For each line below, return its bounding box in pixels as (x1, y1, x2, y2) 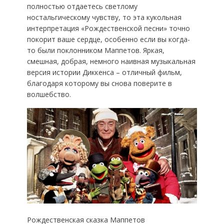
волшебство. (26, 89, 71, 99)
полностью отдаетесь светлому (26, 1, 137, 11)
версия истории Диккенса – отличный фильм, (26, 67, 182, 77)
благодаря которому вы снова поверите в (26, 78, 172, 88)
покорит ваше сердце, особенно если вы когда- (26, 34, 190, 44)
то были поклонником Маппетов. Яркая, (26, 45, 164, 55)
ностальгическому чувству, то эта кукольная (26, 12, 181, 22)
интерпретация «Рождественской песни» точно (26, 23, 190, 33)
